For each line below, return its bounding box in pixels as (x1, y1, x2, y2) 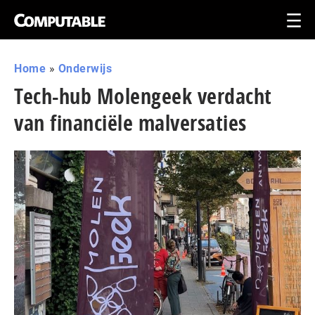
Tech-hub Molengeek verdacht (14, 82, 272, 110)
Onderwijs (58, 62, 112, 75)
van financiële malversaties (14, 108, 247, 137)
